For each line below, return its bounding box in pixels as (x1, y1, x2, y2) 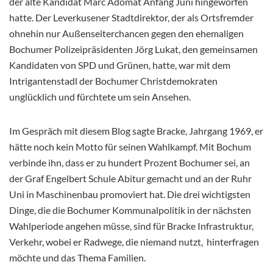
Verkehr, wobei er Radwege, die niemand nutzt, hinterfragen (9, 236, 259, 248)
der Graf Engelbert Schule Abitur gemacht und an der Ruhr (9, 172, 252, 185)
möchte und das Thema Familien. (9, 252, 146, 264)
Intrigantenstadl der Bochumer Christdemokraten (9, 75, 218, 87)
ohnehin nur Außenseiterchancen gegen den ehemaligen (9, 27, 244, 40)
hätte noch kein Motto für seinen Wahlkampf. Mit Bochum (9, 141, 251, 153)
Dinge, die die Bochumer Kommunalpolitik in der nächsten (9, 204, 251, 216)
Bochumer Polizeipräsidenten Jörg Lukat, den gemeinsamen (9, 43, 258, 55)
